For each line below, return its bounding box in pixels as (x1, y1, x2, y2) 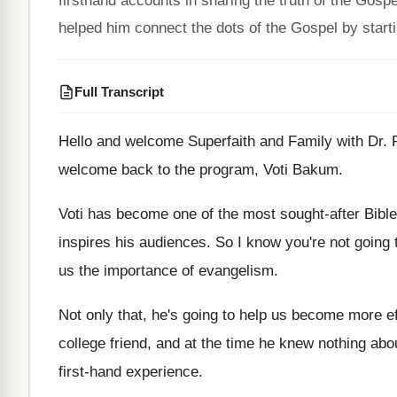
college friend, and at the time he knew (58, 335, 314, 352)
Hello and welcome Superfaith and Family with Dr (58, 133, 383, 150)
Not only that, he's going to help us (58, 307, 287, 323)
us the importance (58, 262, 177, 279)
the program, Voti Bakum (175, 161, 339, 178)
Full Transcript (74, 84, 164, 99)
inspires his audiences (58, 234, 206, 251)
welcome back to (58, 161, 170, 178)
